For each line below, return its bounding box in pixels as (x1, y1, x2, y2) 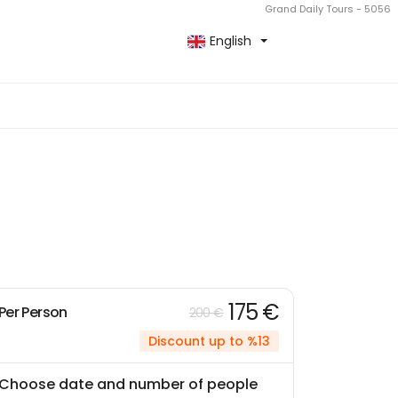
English (209, 32, 251, 50)
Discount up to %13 (148, 332, 270, 350)
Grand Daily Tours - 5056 (265, 2, 391, 16)
